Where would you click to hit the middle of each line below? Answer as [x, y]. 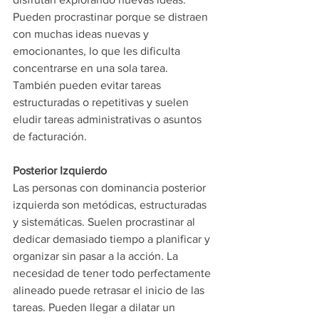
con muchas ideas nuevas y [82, 34]
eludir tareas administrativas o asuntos [109, 119]
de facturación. [50, 136]
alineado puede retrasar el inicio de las [110, 290]
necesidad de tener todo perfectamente [113, 273]
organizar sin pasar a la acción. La [97, 256]
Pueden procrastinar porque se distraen [112, 17]
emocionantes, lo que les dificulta [98, 51]
